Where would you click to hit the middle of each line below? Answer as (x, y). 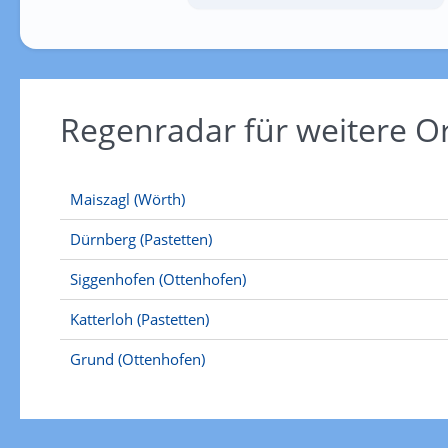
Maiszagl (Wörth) (127, 199)
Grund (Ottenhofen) (137, 359)
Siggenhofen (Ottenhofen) (157, 279)
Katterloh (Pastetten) (139, 319)
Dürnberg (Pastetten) (140, 239)
